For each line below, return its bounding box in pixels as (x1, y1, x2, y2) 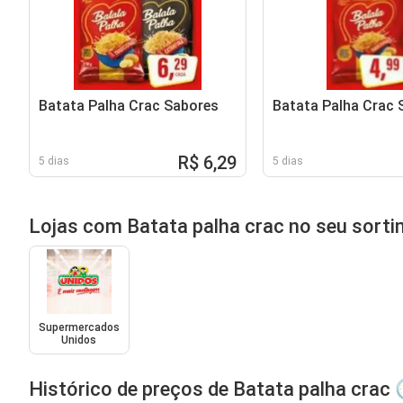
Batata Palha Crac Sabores (39, 96, 219, 114)
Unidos (61, 334, 97, 347)
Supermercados (38, 321, 120, 335)
